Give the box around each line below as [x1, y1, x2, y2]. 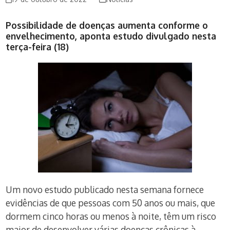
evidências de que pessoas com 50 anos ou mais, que [6, 197, 216, 208]
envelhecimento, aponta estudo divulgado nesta [6, 30, 217, 42]
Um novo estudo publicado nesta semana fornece [6, 184, 204, 195]
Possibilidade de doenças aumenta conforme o [6, 20, 208, 31]
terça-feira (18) [6, 41, 69, 52]
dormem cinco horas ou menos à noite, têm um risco [6, 210, 217, 222]
